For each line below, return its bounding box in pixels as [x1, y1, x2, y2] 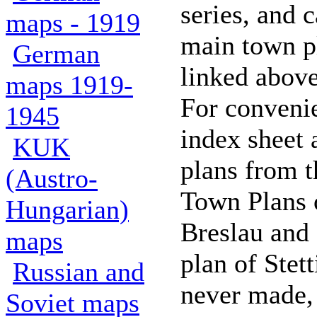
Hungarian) [6, 195, 129, 224]
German [13, 39, 100, 69]
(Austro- [6, 163, 98, 193]
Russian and [13, 257, 144, 287]
